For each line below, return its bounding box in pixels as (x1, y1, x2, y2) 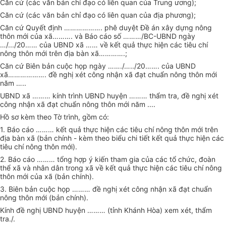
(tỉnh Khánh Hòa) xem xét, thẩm (107, 206, 212, 215)
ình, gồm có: (69, 112, 109, 122)
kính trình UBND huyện (52, 91, 127, 100)
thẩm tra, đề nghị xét (149, 91, 218, 100)
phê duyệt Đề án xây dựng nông (104, 23, 212, 32)
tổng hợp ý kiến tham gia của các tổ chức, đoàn (57, 155, 215, 164)
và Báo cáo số (75, 32, 123, 41)
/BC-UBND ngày (141, 32, 195, 41)
